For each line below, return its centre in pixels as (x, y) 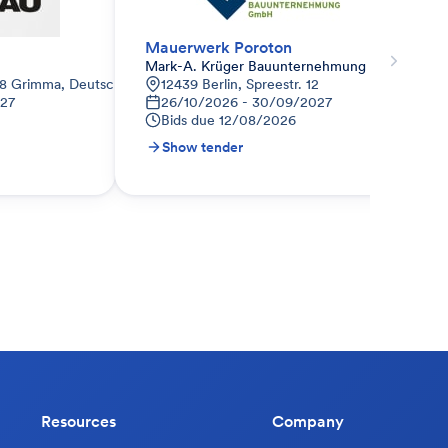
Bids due (188, 120)
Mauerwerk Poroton (218, 47)
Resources (78, 421)
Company (308, 421)
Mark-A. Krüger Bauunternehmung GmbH (278, 66)
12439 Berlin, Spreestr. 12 (240, 84)
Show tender (202, 147)
